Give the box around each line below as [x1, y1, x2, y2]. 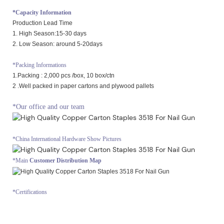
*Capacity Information [12, 9, 71, 16]
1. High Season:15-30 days [12, 30, 86, 37]
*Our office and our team [12, 103, 84, 111]
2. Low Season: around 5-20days [12, 40, 102, 48]
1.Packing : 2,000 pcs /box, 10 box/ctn [12, 72, 114, 79]
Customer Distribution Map [29, 157, 101, 164]
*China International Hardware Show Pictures [12, 135, 121, 143]
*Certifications [12, 188, 47, 196]
